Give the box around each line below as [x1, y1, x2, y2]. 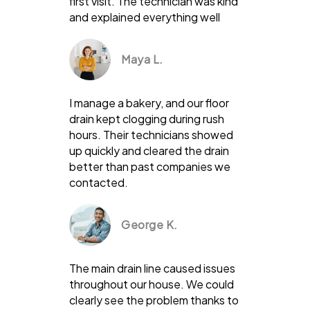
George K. [121, 217, 178, 232]
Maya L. [121, 51, 163, 66]
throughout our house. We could [69, 276, 234, 291]
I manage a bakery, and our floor [69, 95, 229, 110]
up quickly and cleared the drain [69, 143, 229, 158]
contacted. [69, 174, 128, 190]
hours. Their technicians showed [69, 127, 233, 142]
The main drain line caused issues [69, 260, 235, 275]
